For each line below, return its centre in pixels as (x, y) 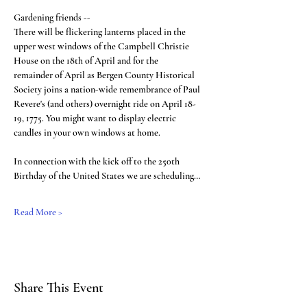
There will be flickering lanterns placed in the (101, 32)
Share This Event (59, 288)
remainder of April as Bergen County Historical (105, 75)
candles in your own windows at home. (87, 133)
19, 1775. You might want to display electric (96, 118)
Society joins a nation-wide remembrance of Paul (108, 89)
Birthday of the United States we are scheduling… (107, 176)
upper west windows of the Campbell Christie (102, 46)
